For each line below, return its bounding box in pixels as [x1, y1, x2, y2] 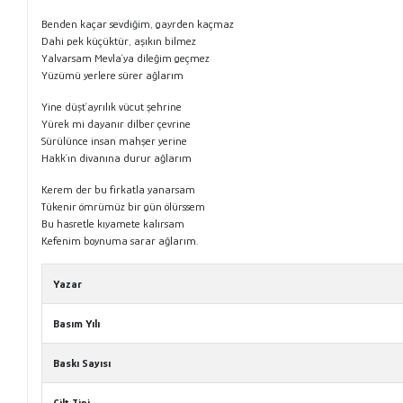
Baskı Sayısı [53, 355, 112, 370]
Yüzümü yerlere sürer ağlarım [41, 67, 184, 82]
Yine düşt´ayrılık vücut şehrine [41, 99, 183, 113]
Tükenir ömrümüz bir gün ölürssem [41, 199, 206, 213]
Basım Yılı [53, 316, 101, 330]
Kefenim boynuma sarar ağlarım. [41, 233, 199, 247]
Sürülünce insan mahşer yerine [41, 133, 188, 148]
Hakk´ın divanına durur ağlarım [41, 150, 193, 165]
